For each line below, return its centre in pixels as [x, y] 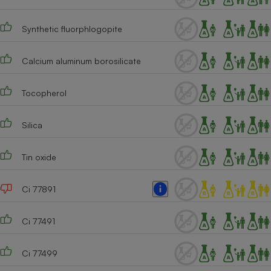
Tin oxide [39, 157]
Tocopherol [44, 93]
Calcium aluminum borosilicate [81, 61]
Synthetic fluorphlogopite [72, 29]
